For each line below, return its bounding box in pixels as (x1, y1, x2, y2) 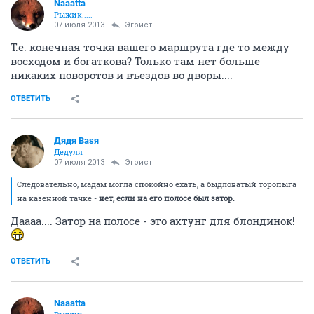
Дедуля (54, 146, 83, 157)
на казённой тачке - (17, 193, 99, 203)
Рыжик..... (54, 9, 93, 20)
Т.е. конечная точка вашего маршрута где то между (11, 40, 289, 54)
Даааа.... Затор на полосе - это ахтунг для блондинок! (11, 214, 295, 228)
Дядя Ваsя (54, 135, 99, 146)
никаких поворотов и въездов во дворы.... (11, 68, 233, 82)
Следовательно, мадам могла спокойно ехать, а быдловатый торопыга (17, 179, 296, 189)
